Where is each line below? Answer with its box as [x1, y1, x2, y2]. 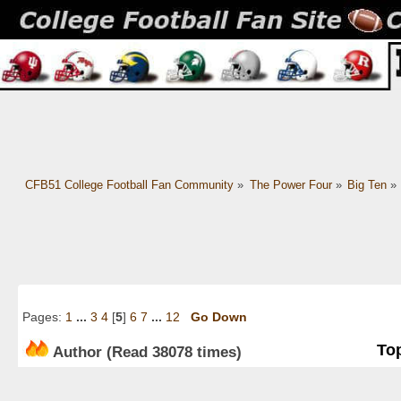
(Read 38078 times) [102, 342, 242, 361]
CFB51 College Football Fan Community [24, 178, 234, 192]
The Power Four [249, 178, 332, 192]
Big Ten [347, 178, 388, 192]
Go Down [191, 310, 247, 325]
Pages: [22, 310, 65, 325]
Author [53, 342, 102, 361]
